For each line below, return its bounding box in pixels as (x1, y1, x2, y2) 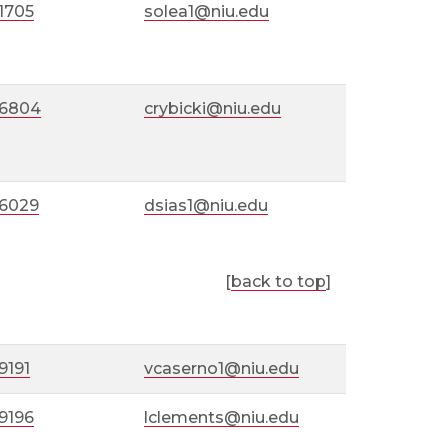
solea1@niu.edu (144, 2, 270, 21)
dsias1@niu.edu (144, 196, 269, 215)
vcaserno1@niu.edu (144, 359, 300, 378)
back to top (231, 272, 326, 291)
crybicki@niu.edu (144, 99, 282, 118)
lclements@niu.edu (144, 408, 300, 427)
